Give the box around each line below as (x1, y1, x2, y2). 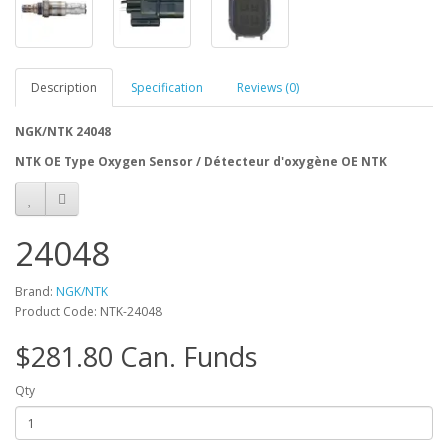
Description (31, 79, 97, 97)
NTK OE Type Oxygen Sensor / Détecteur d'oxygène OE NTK (15, 153, 387, 171)
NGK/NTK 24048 (15, 123, 111, 141)
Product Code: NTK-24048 (15, 303, 162, 321)
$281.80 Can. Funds (15, 338, 257, 376)
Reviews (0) (237, 79, 299, 97)
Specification (131, 79, 203, 97)
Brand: (15, 283, 56, 301)
